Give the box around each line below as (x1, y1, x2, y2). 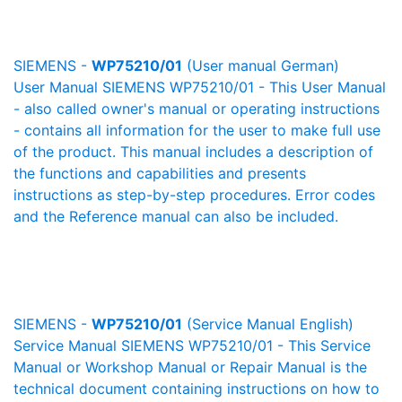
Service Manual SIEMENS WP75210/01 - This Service (13, 336, 371, 354)
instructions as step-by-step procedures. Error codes (13, 186, 375, 204)
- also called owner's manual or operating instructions (13, 100, 380, 118)
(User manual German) (182, 57, 339, 74)
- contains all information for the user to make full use (13, 121, 380, 139)
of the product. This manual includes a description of (13, 143, 373, 161)
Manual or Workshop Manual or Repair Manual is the (13, 358, 367, 376)
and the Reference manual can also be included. (13, 207, 338, 225)
